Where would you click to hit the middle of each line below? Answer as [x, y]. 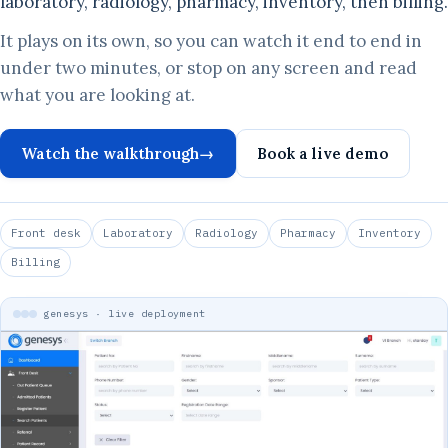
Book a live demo [322, 153]
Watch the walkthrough [110, 153]
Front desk [46, 233]
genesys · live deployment [124, 314]
